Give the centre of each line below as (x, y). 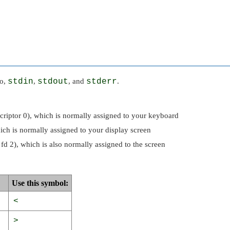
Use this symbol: (40, 183)
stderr (102, 82)
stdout (53, 82)
